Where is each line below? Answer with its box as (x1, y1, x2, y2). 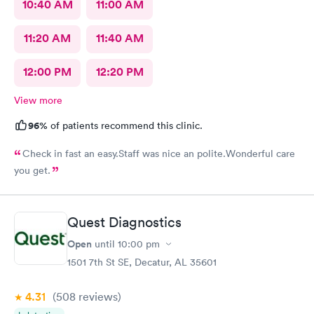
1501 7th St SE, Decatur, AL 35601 (67, 256, 217, 268)
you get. (14, 163, 50, 177)
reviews (76, 289, 118, 303)
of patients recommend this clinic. (48, 118, 203, 132)
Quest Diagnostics (67, 214, 182, 231)
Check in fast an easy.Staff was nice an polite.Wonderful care (22, 146, 295, 160)
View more (14, 93, 62, 107)
